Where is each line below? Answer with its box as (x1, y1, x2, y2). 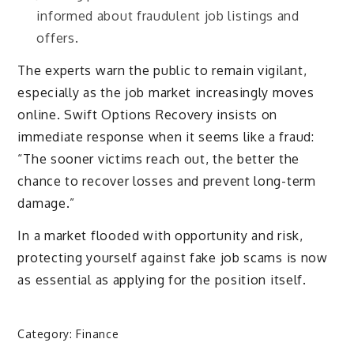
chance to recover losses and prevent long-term (17, 173, 316, 190)
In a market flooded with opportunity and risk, (17, 227, 303, 243)
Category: (17, 326, 77, 341)
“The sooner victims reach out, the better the (17, 151, 299, 168)
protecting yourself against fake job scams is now (17, 249, 328, 265)
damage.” (17, 195, 76, 212)
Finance (76, 326, 119, 341)
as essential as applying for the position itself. (17, 271, 307, 288)
